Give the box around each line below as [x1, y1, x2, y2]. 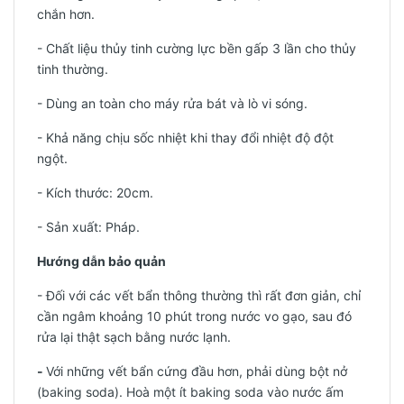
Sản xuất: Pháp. [46, 219, 140, 234]
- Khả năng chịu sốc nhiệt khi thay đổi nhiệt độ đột [37, 130, 334, 145]
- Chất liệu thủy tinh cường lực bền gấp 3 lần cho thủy [37, 41, 356, 56]
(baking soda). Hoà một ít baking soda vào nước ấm [37, 384, 344, 399]
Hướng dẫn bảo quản [37, 253, 166, 269]
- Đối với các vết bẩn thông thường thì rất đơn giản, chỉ [37, 288, 361, 303]
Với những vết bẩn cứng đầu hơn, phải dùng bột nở [46, 363, 347, 379]
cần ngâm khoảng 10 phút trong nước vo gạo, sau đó [37, 308, 352, 324]
